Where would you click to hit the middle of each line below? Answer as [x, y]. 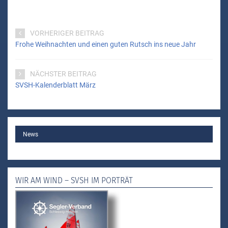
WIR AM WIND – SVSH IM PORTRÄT [74, 180]
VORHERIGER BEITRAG [67, 33]
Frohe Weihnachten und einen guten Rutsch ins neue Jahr [106, 44]
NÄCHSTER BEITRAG [63, 74]
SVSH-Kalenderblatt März [55, 85]
